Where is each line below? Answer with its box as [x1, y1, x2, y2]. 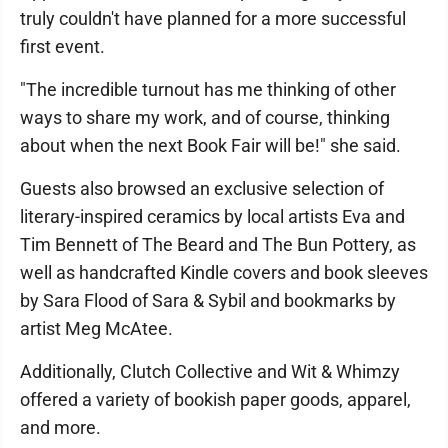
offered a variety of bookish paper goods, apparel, [20, 389, 411, 410]
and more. [20, 417, 101, 438]
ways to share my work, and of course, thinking [20, 107, 390, 128]
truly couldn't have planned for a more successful [20, 8, 406, 29]
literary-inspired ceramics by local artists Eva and [20, 206, 405, 227]
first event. [20, 36, 105, 57]
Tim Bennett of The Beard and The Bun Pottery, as [20, 234, 416, 255]
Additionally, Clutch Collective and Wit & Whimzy [20, 361, 400, 382]
